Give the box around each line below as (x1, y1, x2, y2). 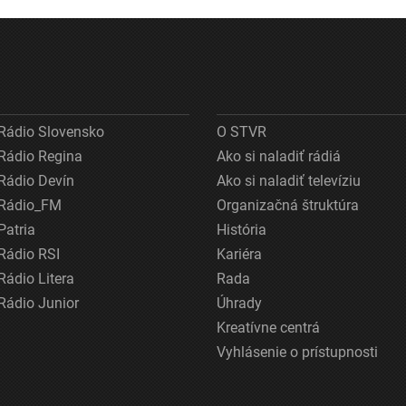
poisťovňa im (182, 22, 266, 40)
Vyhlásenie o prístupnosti (217, 343, 378, 361)
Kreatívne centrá (217, 318, 320, 336)
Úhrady (217, 294, 262, 312)
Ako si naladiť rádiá (217, 147, 341, 165)
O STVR (217, 122, 266, 140)
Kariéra (217, 245, 262, 263)
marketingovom (32, 5, 135, 23)
